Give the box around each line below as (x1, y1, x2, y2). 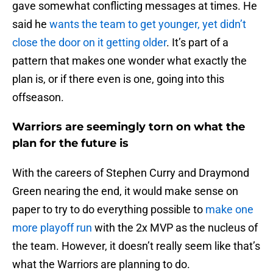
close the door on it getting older (12, 36, 166, 49)
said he (12, 18, 49, 31)
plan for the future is (12, 136, 129, 151)
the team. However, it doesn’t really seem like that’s (12, 239, 260, 253)
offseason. (12, 91, 64, 104)
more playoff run (12, 221, 94, 235)
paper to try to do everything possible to (12, 203, 205, 216)
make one (205, 203, 253, 216)
